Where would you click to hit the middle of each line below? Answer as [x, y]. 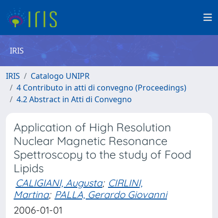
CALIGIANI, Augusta [59, 183]
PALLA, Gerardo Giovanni [111, 194]
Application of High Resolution [92, 127]
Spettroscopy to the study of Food [102, 154]
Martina [31, 194]
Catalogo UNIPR [60, 76]
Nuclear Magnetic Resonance [91, 141]
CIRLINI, [125, 183]
